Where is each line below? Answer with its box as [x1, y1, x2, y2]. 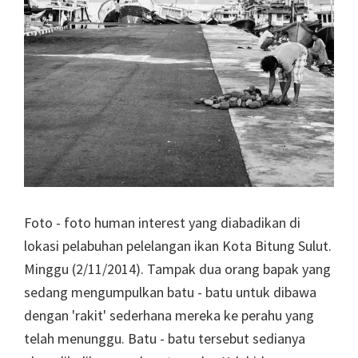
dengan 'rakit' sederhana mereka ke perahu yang [24, 305, 314, 324]
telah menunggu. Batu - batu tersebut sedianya [24, 328, 305, 348]
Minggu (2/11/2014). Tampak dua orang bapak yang [24, 259, 331, 278]
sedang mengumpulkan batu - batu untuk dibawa [24, 282, 316, 301]
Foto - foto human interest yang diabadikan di [24, 213, 300, 232]
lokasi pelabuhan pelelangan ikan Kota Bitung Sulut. [24, 236, 332, 255]
